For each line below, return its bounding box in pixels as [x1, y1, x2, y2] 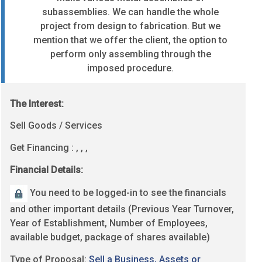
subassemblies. [42, 6, 110, 18]
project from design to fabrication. [40, 20, 189, 32]
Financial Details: [10, 164, 83, 175]
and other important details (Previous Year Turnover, [10, 204, 234, 215]
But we [192, 20, 220, 32]
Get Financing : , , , [10, 142, 88, 153]
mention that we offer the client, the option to [33, 34, 227, 46]
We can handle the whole [112, 6, 219, 18]
